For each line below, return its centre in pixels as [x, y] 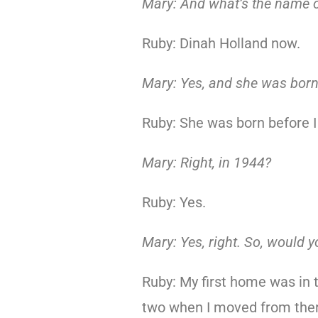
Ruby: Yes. [174, 202]
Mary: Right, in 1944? [206, 163]
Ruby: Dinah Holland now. [221, 43]
